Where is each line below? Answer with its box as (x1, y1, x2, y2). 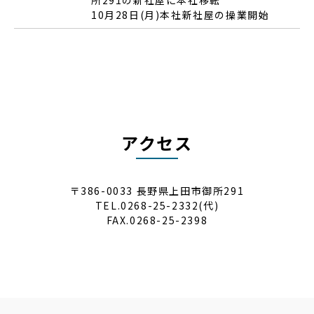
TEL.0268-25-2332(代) (95, 198, 219, 212)
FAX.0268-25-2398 (106, 212, 208, 227)
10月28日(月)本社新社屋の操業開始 (91, 7, 270, 22)
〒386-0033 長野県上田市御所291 (69, 183, 245, 198)
